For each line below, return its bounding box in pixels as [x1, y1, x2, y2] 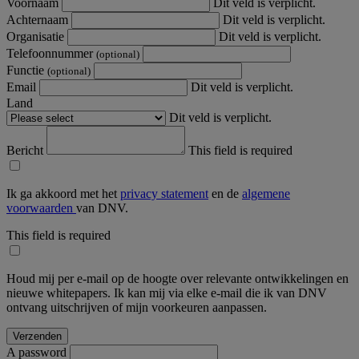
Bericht [6, 143, 46, 157]
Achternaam [6, 12, 71, 26]
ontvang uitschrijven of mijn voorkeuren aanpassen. [6, 300, 267, 314]
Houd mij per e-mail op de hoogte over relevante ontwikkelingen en [6, 271, 349, 285]
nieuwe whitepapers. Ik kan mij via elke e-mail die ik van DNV [6, 285, 327, 300]
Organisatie [6, 29, 67, 43]
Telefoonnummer [6, 46, 96, 60]
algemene [242, 186, 290, 200]
